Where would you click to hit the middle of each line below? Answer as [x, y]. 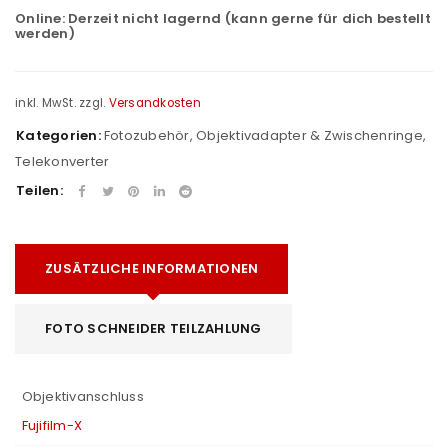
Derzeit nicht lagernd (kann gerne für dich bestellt [249, 18]
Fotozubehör [146, 135]
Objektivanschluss [82, 396]
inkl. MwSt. [45, 103]
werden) [45, 33]
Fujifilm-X [51, 425]
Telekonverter [62, 161]
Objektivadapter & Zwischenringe [309, 135]
